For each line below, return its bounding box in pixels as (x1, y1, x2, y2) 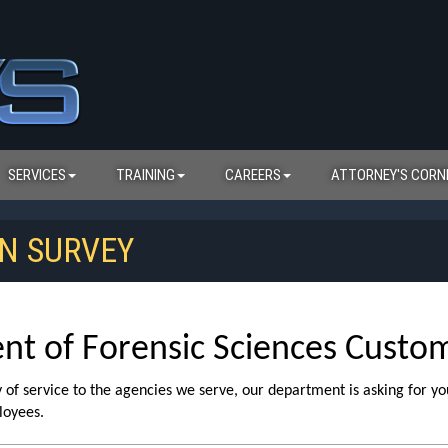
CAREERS (225, 166, 281, 184)
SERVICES (8, 166, 66, 184)
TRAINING (116, 166, 175, 184)
